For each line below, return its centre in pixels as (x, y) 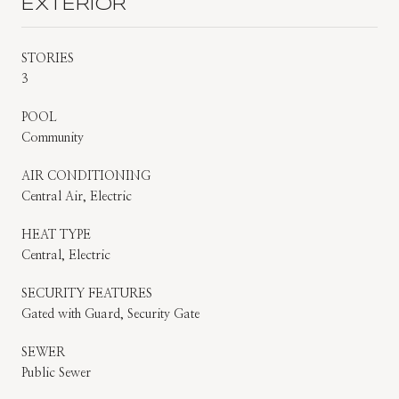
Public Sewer (56, 373)
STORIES (48, 58)
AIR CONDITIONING (86, 176)
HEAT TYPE (56, 235)
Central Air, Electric (77, 196)
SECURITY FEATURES (87, 293)
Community (53, 138)
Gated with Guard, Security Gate (110, 314)
